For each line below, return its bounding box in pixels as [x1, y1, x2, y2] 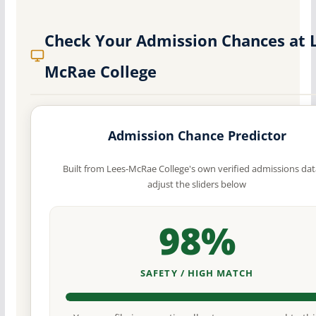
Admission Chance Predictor [107, 126, 286, 144]
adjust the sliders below [147, 177, 247, 190]
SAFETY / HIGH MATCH [140, 266, 254, 279]
